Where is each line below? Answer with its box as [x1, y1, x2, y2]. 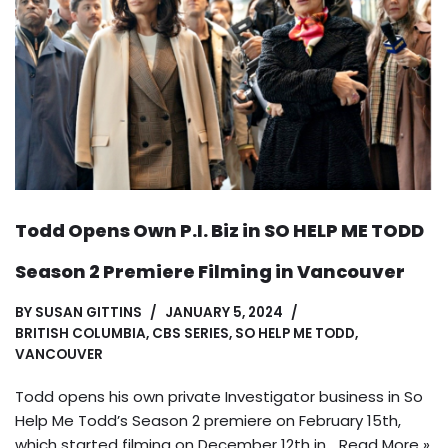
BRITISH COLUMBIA [15, 324, 146, 344]
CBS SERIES [152, 324, 229, 344]
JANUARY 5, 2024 [165, 303, 283, 323]
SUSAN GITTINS [35, 303, 142, 323]
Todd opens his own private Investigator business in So [15, 386, 423, 408]
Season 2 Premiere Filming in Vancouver [15, 259, 405, 285]
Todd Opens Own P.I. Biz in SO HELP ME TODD [15, 218, 424, 244]
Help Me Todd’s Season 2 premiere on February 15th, [15, 410, 401, 432]
